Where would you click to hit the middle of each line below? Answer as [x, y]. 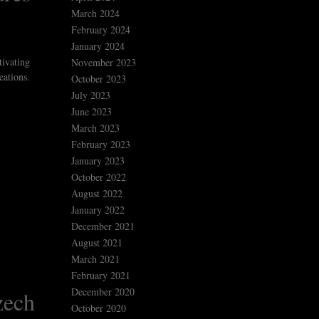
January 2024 [98, 46]
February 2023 [101, 145]
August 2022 [97, 194]
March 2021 [95, 259]
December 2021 [103, 226]
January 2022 [98, 210]
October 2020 [99, 308]
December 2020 [103, 292]
